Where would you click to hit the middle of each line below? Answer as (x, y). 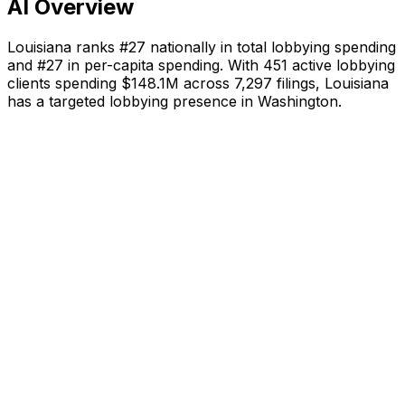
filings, (298, 83)
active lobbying (341, 65)
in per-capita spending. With (163, 65)
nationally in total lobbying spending (271, 47)
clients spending (64, 83)
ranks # (100, 47)
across (207, 83)
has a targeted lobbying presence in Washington (173, 101)
